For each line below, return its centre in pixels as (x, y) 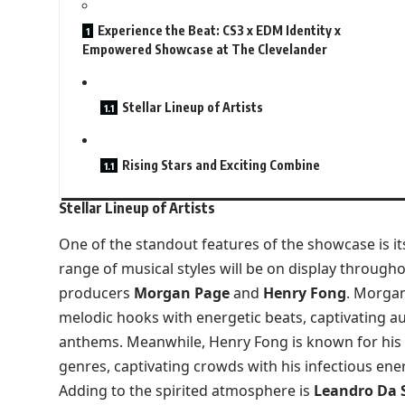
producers (96, 292)
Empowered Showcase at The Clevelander (204, 50)
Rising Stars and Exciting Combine (221, 165)
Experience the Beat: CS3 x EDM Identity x (219, 31)
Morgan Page (181, 292)
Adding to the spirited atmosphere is (186, 390)
